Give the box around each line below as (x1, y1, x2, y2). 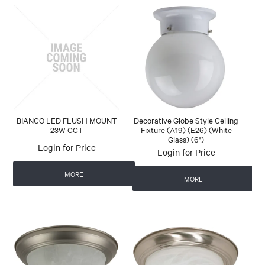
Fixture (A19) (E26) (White (140, 124, 232, 135)
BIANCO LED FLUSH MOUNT (17, 114, 118, 125)
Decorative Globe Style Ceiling (134, 114, 239, 125)
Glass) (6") (168, 133, 205, 144)
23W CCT (50, 124, 84, 135)
